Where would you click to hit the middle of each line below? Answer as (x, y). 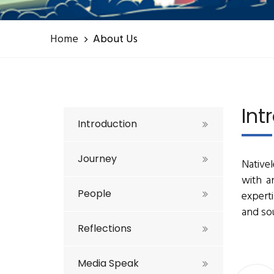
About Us (115, 39)
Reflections (105, 228)
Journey (97, 159)
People (94, 194)
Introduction (107, 124)
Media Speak (108, 263)
